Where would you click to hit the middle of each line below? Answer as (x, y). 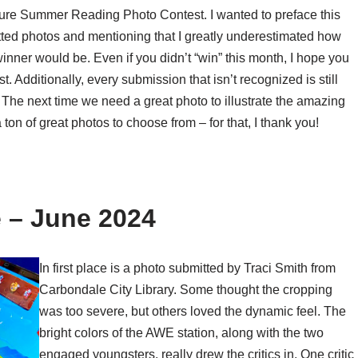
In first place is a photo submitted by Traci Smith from (187, 268)
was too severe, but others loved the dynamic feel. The (192, 312)
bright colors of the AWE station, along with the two (181, 333)
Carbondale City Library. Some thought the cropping (185, 290)
